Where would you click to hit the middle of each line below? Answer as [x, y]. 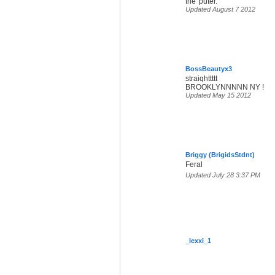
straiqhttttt [201, 79]
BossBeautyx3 [209, 69]
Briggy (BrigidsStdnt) [220, 155]
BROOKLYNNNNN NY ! [225, 87]
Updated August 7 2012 [220, 10]
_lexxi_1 [198, 241]
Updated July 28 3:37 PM [223, 175]
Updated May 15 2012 [218, 95]
